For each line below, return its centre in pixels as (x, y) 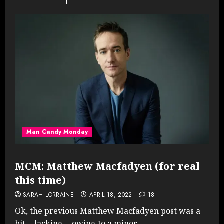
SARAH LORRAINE (49, 195)
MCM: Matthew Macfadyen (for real (107, 166)
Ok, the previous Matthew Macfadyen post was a (108, 211)
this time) (40, 180)
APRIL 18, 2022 (111, 195)
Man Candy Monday (57, 132)
